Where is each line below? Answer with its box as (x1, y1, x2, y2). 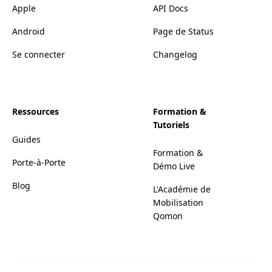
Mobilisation (153, 196, 203, 208)
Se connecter (12, 48, 65, 60)
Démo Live (153, 160, 195, 172)
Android (12, 25, 45, 37)
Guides (12, 133, 41, 145)
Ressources (12, 105, 59, 117)
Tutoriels (153, 118, 189, 131)
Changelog (153, 48, 197, 60)
